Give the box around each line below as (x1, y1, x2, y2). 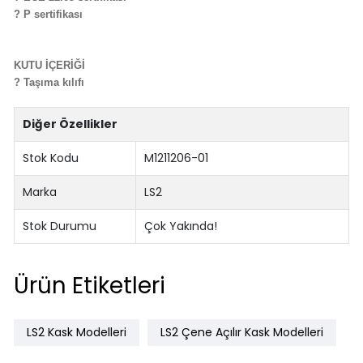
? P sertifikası (13, 8, 83, 20)
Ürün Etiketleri (13, 269, 165, 301)
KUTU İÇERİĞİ (13, 59, 85, 71)
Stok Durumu (23, 218, 97, 234)
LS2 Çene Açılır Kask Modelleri (160, 323, 323, 340)
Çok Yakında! (144, 218, 218, 234)
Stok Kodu (23, 150, 79, 166)
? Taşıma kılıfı (13, 76, 84, 88)
